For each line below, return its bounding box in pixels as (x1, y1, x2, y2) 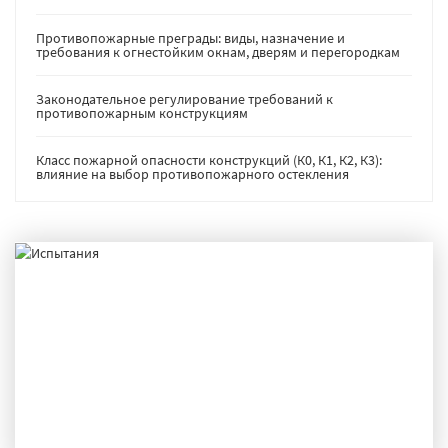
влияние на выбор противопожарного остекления (36, 164, 349, 183)
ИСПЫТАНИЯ (30, 420, 131, 444)
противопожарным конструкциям (36, 103, 248, 122)
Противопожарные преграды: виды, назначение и (36, 28, 345, 47)
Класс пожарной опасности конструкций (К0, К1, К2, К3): (36, 150, 382, 169)
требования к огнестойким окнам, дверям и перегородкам (36, 42, 400, 61)
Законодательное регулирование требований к (36, 89, 333, 108)
